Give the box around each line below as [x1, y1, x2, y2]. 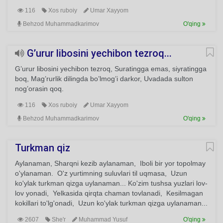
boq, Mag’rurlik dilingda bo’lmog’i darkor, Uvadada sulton [15, 75, 193, 83]
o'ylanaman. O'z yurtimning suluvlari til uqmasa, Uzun [15, 169, 187, 177]
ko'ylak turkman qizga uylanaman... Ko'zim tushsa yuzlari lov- [15, 179, 208, 187]
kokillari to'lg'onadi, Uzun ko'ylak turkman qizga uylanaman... [15, 199, 208, 207]
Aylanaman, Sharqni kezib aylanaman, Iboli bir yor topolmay [15, 159, 206, 167]
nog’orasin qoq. [15, 85, 64, 93]
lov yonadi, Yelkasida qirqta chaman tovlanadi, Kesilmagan [15, 189, 203, 197]
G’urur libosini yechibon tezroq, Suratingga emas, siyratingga [15, 65, 207, 73]
